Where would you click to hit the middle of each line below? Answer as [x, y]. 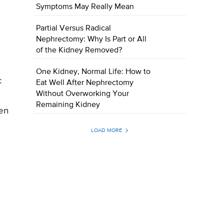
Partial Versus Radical [74, 29]
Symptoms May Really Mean [85, 7]
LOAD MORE [106, 130]
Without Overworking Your [83, 94]
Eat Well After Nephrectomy [85, 83]
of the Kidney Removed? [79, 51]
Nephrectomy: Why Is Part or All [91, 40]
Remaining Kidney [68, 105]
